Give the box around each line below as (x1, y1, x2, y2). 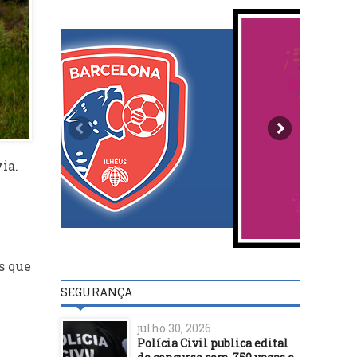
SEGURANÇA (61, 284, 132, 300)
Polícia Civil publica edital (137, 335, 288, 351)
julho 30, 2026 (137, 320, 211, 335)
